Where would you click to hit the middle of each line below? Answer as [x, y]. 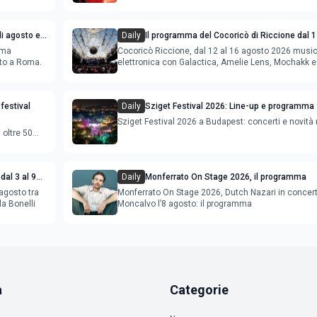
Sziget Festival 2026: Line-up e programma [230, 106]
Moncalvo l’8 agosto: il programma [185, 203]
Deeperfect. [140, 73]
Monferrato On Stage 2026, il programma [226, 177]
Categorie [199, 289]
